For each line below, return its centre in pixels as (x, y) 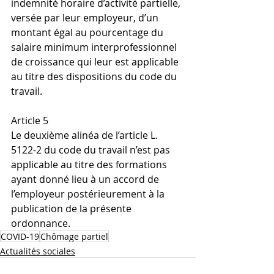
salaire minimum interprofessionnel (95, 47)
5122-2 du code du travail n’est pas (92, 150)
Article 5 (30, 120)
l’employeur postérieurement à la (89, 194)
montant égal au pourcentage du (88, 32)
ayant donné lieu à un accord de (86, 179)
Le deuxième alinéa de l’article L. (86, 135)
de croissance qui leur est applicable (96, 62)
